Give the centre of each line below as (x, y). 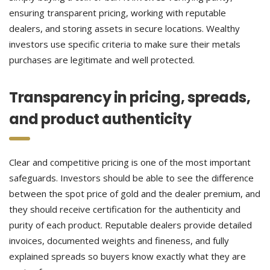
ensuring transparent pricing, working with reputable (118, 13)
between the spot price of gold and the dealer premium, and (135, 193)
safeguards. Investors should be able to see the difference (131, 178)
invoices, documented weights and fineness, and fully (119, 240)
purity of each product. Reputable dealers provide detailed (130, 225)
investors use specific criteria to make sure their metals (125, 44)
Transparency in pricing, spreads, (130, 97)
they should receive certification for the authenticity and (125, 209)
